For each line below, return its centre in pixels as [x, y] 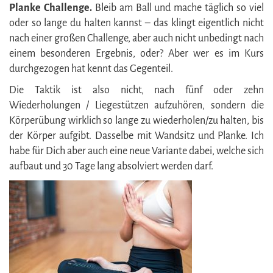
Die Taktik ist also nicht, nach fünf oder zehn [136, 90]
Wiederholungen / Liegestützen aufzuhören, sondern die [136, 105]
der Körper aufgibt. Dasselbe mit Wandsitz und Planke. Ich [136, 136]
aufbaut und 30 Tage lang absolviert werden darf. [111, 166]
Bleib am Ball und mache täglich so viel [179, 8]
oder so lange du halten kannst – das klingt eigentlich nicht [136, 23]
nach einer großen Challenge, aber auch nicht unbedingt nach [136, 38]
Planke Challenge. [52, 8]
